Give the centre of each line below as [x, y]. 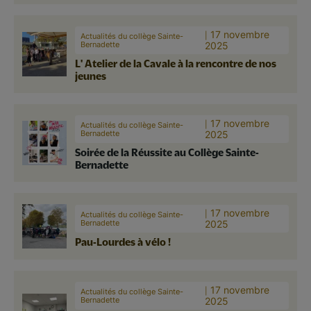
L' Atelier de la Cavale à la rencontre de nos [176, 63]
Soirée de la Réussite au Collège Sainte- [167, 152]
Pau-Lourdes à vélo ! [123, 241]
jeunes [91, 75]
